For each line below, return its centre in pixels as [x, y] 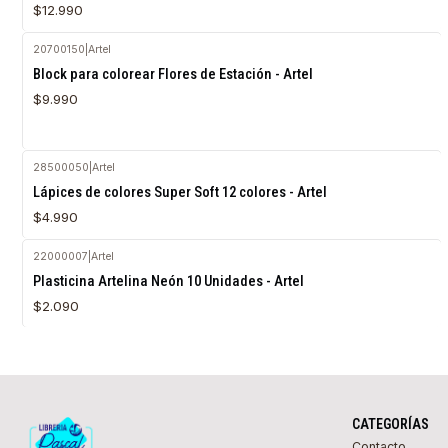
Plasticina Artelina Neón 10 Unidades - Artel [168, 281]
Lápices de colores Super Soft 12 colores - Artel [179, 192]
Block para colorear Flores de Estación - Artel [172, 74]
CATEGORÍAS [390, 424]
